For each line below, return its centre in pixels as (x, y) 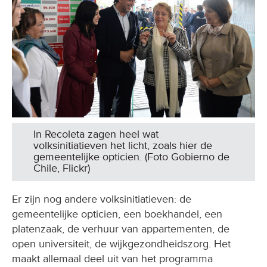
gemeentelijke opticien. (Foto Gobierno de (131, 156)
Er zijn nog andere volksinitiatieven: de (102, 199)
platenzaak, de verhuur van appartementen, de (121, 229)
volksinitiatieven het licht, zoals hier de (123, 145)
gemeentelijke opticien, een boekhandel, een (117, 214)
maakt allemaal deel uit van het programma (112, 258)
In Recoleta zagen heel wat (96, 134)
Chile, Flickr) (62, 168)
